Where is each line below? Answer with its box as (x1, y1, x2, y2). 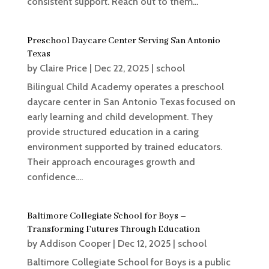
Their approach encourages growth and (26, 156, 195, 168)
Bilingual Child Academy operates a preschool (26, 80, 224, 92)
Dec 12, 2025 (117, 237, 171, 249)
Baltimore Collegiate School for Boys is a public (26, 256, 231, 268)
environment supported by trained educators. (26, 141, 222, 153)
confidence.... (26, 171, 83, 183)
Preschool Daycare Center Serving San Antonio (26, 35, 220, 46)
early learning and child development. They (26, 110, 213, 122)
